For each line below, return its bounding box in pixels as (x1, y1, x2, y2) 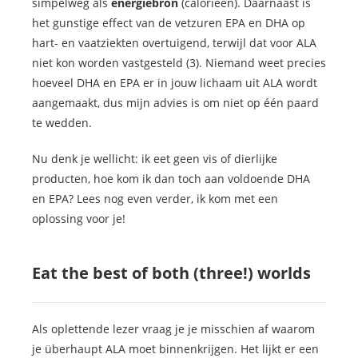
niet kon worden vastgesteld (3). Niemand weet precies (32, 55, 326, 71)
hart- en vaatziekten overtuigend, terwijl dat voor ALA (32, 35, 316, 51)
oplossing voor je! (32, 211, 125, 227)
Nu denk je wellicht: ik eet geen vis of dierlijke (32, 151, 277, 167)
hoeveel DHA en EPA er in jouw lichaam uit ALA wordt (32, 75, 317, 91)
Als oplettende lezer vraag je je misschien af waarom (32, 321, 315, 337)
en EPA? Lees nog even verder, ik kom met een (32, 191, 278, 207)
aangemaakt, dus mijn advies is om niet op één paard (32, 95, 319, 111)
